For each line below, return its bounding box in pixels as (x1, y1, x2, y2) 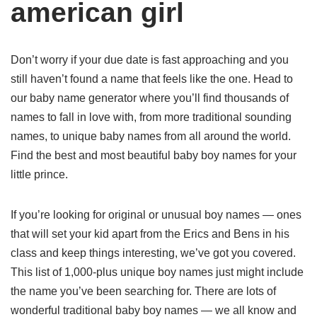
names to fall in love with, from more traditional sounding (11, 111, 292, 123)
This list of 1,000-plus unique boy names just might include (11, 266, 304, 278)
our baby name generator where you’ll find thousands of (11, 92, 289, 104)
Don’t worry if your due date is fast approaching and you (11, 54, 289, 66)
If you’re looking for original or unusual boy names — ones (11, 209, 301, 221)
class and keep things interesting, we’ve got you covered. (11, 247, 296, 259)
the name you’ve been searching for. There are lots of (11, 285, 276, 297)
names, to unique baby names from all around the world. (11, 130, 291, 142)
